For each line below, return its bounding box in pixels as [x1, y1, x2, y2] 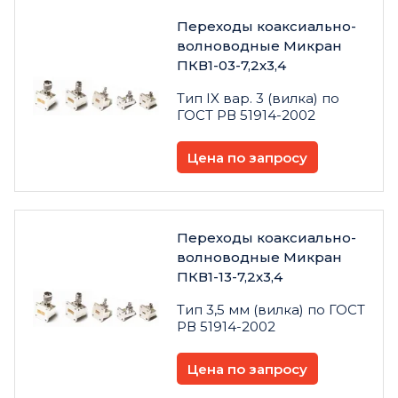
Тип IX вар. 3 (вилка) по [177, 90, 339, 107]
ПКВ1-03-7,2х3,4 [177, 57, 286, 75]
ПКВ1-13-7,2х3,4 [177, 268, 283, 286]
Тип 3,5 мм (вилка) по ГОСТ [177, 301, 365, 319]
